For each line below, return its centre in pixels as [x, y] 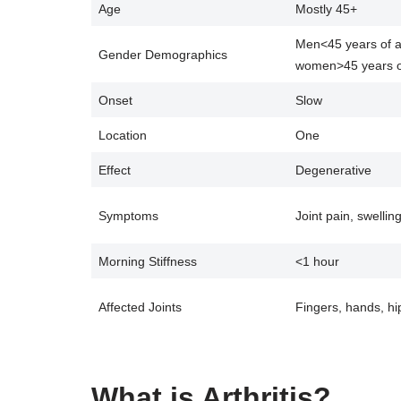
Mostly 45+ [327, 9]
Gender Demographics [163, 55]
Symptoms [129, 216]
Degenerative [334, 170]
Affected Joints [141, 307]
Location [123, 135]
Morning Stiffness [148, 261]
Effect [115, 170]
